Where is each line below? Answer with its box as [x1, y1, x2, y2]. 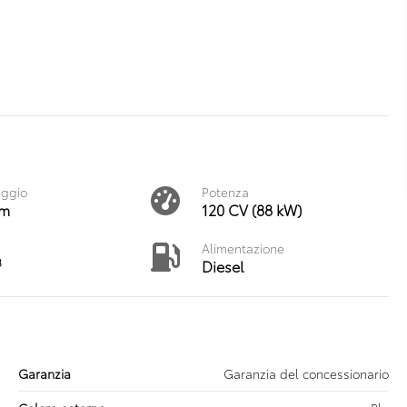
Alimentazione [201, 239, 284, 257]
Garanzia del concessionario [223, 364, 389, 382]
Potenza [201, 183, 249, 201]
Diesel [201, 255, 243, 276]
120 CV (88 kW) [201, 199, 302, 220]
